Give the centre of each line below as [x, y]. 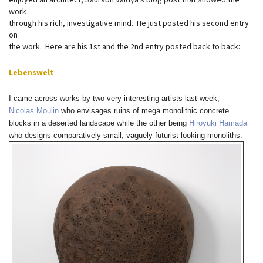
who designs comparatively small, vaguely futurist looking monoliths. [126, 135]
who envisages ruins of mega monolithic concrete [144, 111]
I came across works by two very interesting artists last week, [114, 98]
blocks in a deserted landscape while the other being [99, 123]
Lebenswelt [31, 72]
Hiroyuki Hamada [218, 123]
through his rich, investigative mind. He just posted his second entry [129, 23]
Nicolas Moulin [34, 111]
